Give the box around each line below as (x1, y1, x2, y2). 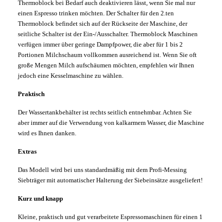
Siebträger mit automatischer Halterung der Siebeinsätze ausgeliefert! (18, 176, 203, 184)
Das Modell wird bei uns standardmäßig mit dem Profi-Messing (18, 166, 187, 174)
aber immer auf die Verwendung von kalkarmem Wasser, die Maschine (18, 119, 204, 127)
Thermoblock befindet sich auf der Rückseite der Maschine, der (18, 20, 187, 28)
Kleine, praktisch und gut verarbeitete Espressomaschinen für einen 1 (18, 213, 203, 221)
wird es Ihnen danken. (18, 129, 76, 137)
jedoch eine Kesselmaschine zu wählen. (18, 72, 123, 80)
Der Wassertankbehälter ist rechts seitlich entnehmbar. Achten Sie (18, 109, 192, 116)
